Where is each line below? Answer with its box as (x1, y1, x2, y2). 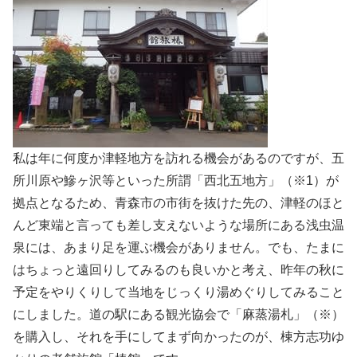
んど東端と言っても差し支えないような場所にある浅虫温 (13, 218, 344, 232)
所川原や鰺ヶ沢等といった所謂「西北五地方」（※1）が (13, 173, 339, 187)
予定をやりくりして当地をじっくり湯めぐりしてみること (13, 284, 344, 299)
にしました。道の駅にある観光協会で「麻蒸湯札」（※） (13, 307, 344, 321)
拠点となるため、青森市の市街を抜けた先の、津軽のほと (13, 195, 344, 210)
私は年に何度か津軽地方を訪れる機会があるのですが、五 (13, 151, 344, 165)
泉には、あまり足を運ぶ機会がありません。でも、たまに (13, 240, 344, 254)
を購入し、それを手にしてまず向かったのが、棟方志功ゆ (13, 329, 344, 343)
